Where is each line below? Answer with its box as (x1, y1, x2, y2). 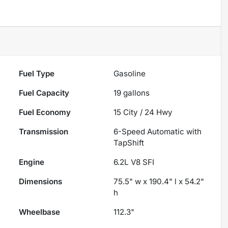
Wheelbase (19, 207, 61, 217)
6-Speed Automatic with (113, 127, 202, 137)
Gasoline (113, 69, 146, 79)
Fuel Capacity (19, 88, 70, 98)
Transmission (19, 127, 69, 137)
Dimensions (19, 177, 63, 187)
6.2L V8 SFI (113, 157, 155, 167)
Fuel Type (19, 69, 55, 79)
